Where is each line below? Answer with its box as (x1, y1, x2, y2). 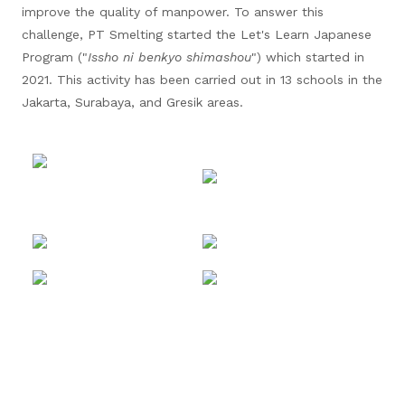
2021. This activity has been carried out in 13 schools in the (22, 72, 382, 87)
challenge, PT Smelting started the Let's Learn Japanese (22, 27, 372, 42)
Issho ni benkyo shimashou (88, 50, 251, 64)
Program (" (22, 50, 88, 64)
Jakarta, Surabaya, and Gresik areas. (22, 95, 243, 109)
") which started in (251, 50, 364, 64)
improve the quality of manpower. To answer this (22, 5, 324, 19)
